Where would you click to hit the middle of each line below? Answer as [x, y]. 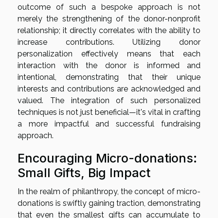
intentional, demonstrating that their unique [109, 77]
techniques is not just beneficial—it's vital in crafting [109, 112]
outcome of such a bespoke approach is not [109, 7]
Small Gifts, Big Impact [84, 173]
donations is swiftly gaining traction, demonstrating [109, 203]
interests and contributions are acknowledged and [109, 89]
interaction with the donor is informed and [109, 65]
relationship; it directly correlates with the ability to [109, 30]
